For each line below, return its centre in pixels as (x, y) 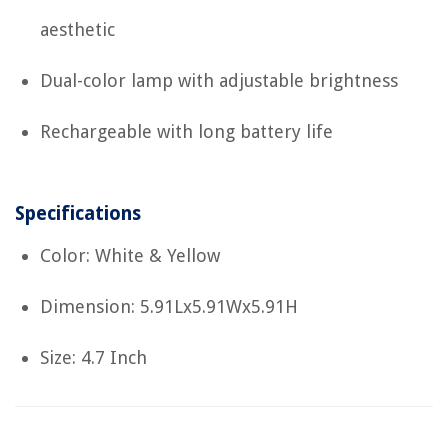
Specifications (78, 213)
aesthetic (77, 29)
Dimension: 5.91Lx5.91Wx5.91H (169, 306)
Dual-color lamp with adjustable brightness (219, 80)
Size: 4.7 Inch (93, 357)
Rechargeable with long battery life (186, 131)
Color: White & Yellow (130, 255)
